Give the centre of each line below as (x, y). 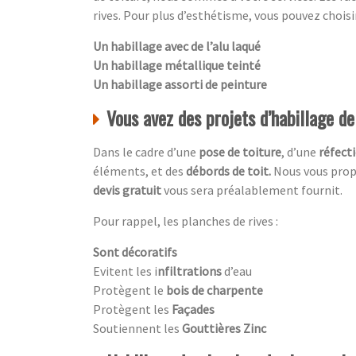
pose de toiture (240, 152)
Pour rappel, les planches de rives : (186, 221)
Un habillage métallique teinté (177, 66)
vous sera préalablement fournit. (253, 190)
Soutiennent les (137, 329)
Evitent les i (125, 271)
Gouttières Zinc (224, 329)
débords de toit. (230, 171)
